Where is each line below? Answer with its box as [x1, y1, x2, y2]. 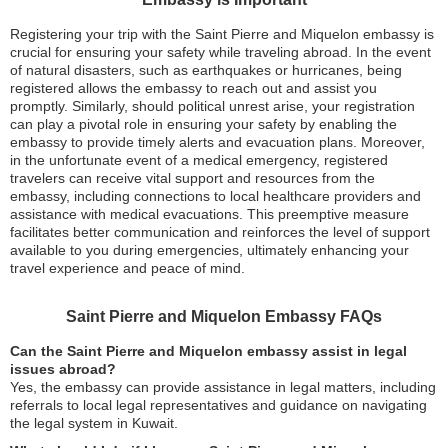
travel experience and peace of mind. [10, 260, 245, 276]
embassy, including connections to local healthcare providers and [10, 188, 421, 204]
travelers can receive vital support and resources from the [10, 170, 375, 186]
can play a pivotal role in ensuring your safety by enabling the [10, 116, 397, 132]
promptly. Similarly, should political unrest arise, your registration [10, 98, 415, 114]
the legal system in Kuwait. [10, 415, 178, 431]
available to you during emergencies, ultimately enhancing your [10, 242, 409, 258]
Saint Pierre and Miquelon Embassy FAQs [66, 308, 382, 325]
